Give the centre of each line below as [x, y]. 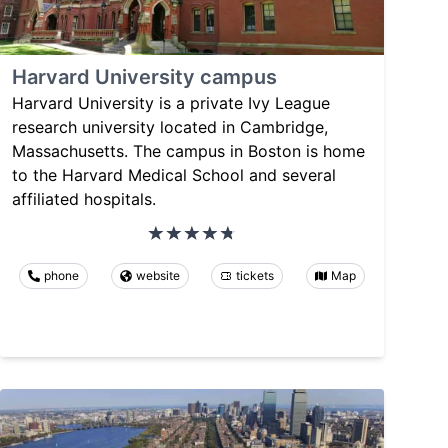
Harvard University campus [144, 77]
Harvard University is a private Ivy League [171, 103]
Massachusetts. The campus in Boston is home [188, 151]
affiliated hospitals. [84, 199]
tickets [255, 276]
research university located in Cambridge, [170, 127]
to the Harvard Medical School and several [174, 175]
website [157, 276]
